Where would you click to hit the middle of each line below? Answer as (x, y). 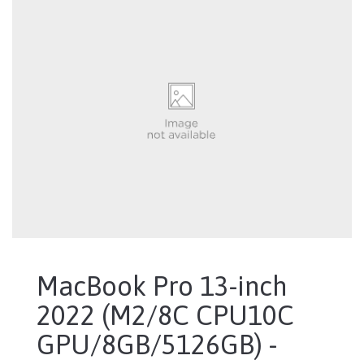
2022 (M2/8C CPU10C (165, 316)
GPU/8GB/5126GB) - (157, 345)
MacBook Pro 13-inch (162, 286)
